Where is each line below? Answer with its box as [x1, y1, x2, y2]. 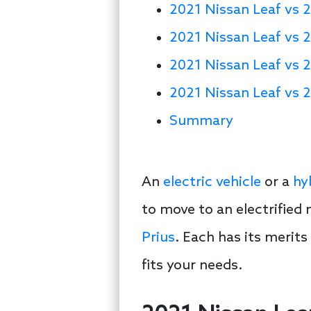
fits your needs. [142, 257, 242, 274]
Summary [169, 113, 233, 131]
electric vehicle [163, 174, 261, 191]
